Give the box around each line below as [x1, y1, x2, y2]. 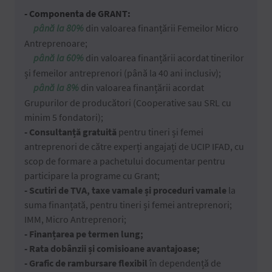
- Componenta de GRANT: [24, 7, 131, 19]
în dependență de [148, 256, 221, 269]
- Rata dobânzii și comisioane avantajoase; [24, 242, 200, 254]
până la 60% [33, 51, 84, 65]
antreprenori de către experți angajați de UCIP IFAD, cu [24, 140, 244, 152]
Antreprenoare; [24, 36, 87, 49]
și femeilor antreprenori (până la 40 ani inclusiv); [24, 66, 221, 79]
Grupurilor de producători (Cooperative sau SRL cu [24, 96, 231, 109]
